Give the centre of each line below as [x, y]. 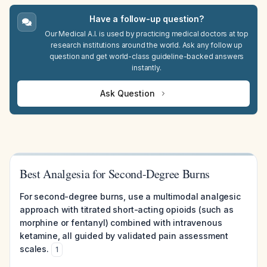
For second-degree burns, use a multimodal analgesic [130, 196]
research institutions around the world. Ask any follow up [147, 45]
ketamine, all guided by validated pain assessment [124, 236]
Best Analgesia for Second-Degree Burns [115, 174]
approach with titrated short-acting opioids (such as [127, 209]
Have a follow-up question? [147, 19]
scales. [34, 249]
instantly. [147, 68]
